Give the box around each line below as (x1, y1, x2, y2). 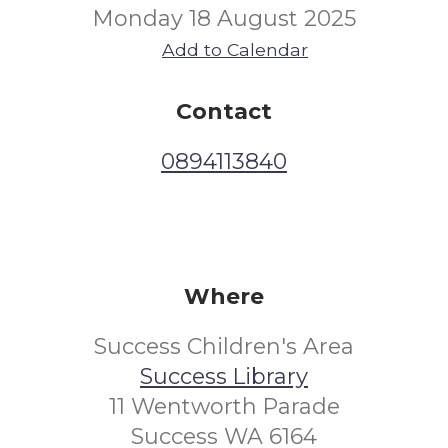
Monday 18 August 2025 (92, 5, 356, 32)
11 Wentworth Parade (108, 393, 340, 420)
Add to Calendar (162, 39, 308, 60)
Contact (176, 98, 272, 125)
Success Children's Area (94, 333, 354, 360)
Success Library (140, 363, 308, 390)
